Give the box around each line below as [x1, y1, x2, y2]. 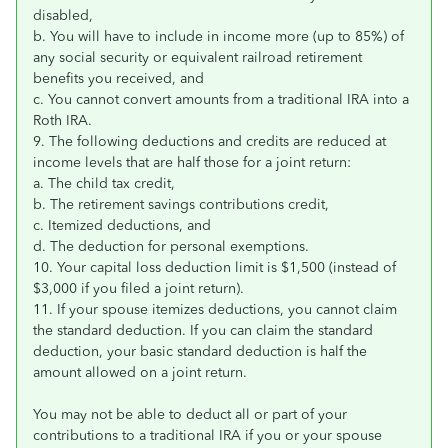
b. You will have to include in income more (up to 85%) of [33, 28, 404, 45]
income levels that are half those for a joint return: [33, 154, 351, 171]
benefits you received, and [33, 70, 204, 87]
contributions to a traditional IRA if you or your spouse [33, 427, 382, 444]
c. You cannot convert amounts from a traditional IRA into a [33, 91, 409, 108]
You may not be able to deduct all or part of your [33, 406, 347, 423]
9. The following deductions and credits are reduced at [33, 133, 386, 150]
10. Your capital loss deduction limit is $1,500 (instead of [33, 259, 396, 276]
